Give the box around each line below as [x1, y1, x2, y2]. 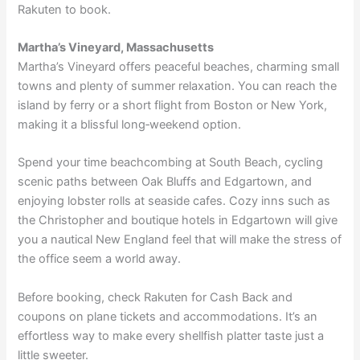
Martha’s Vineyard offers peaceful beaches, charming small [18, 59, 340, 74]
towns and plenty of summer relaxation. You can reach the [18, 78, 337, 93]
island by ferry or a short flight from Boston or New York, [18, 97, 328, 112]
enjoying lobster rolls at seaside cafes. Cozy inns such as [18, 194, 331, 209]
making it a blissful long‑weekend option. [18, 117, 242, 132]
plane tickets [87, 309, 157, 324]
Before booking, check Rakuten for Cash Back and [18, 289, 293, 305]
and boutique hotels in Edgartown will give [104, 213, 338, 228]
